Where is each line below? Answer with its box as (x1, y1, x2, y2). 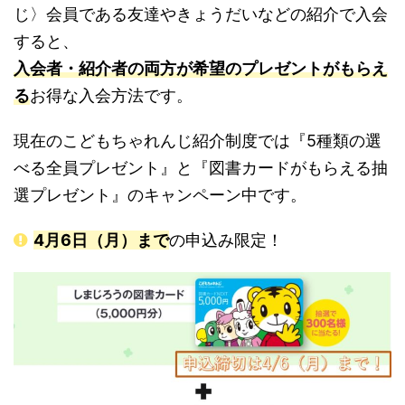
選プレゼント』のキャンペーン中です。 (14, 185, 306, 205)
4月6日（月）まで (33, 231, 169, 250)
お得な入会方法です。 (30, 86, 193, 106)
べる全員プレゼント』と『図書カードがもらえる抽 (14, 158, 388, 178)
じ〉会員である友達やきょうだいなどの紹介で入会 (14, 5, 388, 24)
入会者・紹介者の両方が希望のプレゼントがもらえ (14, 59, 388, 79)
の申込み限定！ (169, 231, 283, 250)
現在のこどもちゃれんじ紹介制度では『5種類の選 (14, 131, 381, 151)
